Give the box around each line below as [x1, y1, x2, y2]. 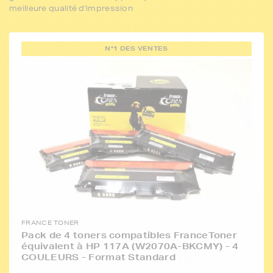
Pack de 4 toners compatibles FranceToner [21, 230, 237, 241]
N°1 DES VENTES [105, 44, 168, 53]
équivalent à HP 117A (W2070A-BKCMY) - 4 [21, 241, 239, 252]
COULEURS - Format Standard [21, 252, 175, 263]
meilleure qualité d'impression [9, 3, 133, 13]
